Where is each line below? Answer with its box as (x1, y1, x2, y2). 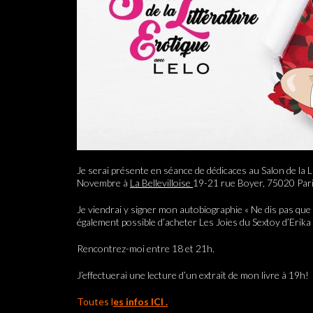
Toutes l (77, 296, 113, 307)
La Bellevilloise (130, 177, 193, 189)
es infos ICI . (113, 296, 168, 307)
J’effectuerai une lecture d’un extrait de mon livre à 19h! (77, 269, 309, 281)
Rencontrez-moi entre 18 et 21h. (77, 242, 214, 254)
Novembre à (77, 177, 130, 189)
